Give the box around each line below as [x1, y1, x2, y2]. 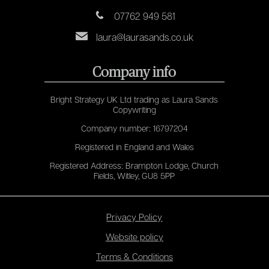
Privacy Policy [106, 211, 163, 222]
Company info [92, 65, 177, 80]
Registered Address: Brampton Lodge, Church [50, 160, 219, 171]
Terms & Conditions [95, 250, 173, 262]
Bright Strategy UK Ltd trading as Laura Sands [50, 94, 219, 104]
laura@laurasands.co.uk [95, 31, 193, 43]
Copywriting [112, 104, 156, 115]
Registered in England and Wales [74, 141, 194, 152]
